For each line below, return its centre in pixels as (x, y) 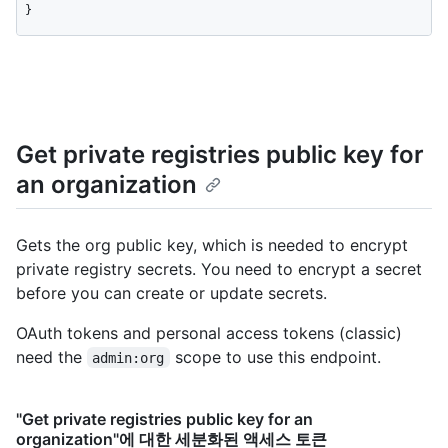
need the (51, 356)
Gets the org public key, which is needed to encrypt (212, 244)
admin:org (128, 357)
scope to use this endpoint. (275, 356)
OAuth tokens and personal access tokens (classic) (209, 332)
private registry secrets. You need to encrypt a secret (219, 268)
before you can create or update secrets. (171, 292)
